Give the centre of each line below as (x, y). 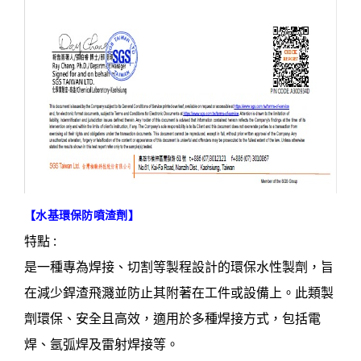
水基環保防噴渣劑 (82, 215)
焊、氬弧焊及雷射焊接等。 (102, 344)
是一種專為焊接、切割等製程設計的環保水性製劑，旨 (179, 267)
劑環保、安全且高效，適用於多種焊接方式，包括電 (172, 319)
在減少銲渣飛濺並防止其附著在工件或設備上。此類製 (179, 293)
